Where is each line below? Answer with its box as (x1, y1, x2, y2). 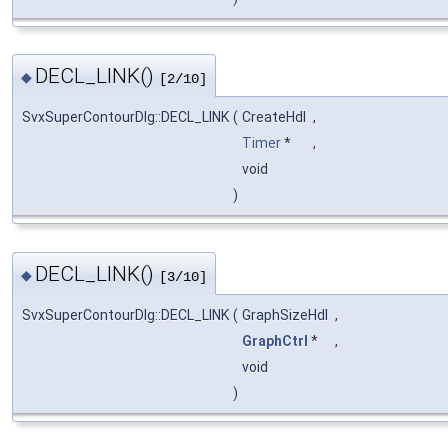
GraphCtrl (242, 332, 308, 349)
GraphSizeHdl (242, 306, 331, 323)
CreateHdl (242, 109, 309, 126)
